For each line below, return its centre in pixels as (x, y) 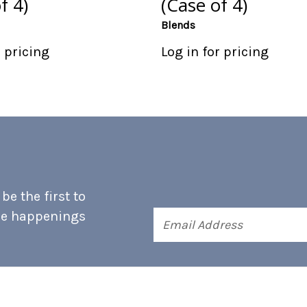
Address (170, 227)
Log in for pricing (214, 52)
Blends (178, 25)
